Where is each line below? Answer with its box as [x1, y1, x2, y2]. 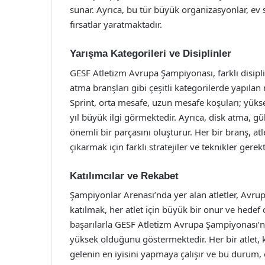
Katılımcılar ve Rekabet [70, 170, 179, 182]
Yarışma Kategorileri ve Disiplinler [70, 48, 231, 59]
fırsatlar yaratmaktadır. [70, 18, 162, 30]
